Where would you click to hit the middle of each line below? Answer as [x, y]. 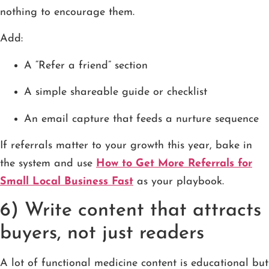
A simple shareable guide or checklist [116, 92]
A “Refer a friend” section [86, 65]
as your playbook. [179, 181]
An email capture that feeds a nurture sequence [141, 119]
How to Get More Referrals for [174, 163]
